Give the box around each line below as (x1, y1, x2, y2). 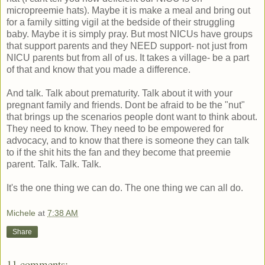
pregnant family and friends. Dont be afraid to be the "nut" (7, 99, 245, 110)
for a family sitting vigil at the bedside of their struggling (7, 17, 235, 27)
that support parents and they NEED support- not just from (7, 40, 247, 51)
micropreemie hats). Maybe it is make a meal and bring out (7, 5, 250, 15)
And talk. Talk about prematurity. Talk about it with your (7, 88, 232, 98)
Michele (7, 208, 35, 218)
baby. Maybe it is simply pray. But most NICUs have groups (7, 28, 253, 39)
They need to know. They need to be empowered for (7, 123, 224, 134)
